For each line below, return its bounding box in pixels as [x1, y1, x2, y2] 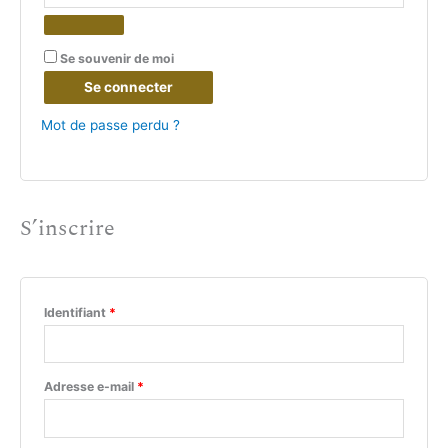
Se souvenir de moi [60, 50, 174, 66]
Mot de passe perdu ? [41, 116, 180, 133]
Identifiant [44, 304, 109, 320]
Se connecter [84, 78, 173, 95]
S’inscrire [20, 211, 115, 246]
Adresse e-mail [44, 379, 137, 395]
